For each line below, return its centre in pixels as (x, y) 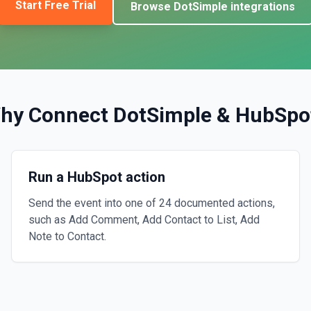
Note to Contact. (67, 236)
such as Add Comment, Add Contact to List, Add (144, 220)
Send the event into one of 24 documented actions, (152, 203)
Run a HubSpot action (97, 177)
